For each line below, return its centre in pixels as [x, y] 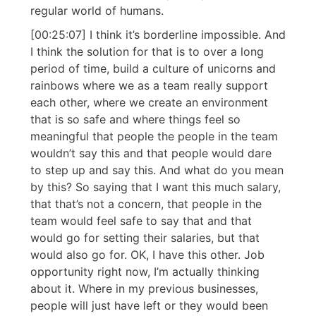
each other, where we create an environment [149, 103]
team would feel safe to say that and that [141, 221]
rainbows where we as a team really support [149, 86]
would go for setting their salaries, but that [145, 238]
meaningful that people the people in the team [154, 136]
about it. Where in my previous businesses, [144, 289]
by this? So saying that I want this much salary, [156, 187]
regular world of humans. [97, 11]
